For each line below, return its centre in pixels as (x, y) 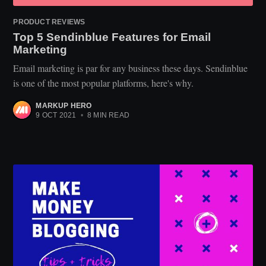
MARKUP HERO (64, 106)
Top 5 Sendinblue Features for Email (112, 37)
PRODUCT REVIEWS (49, 22)
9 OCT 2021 (56, 115)
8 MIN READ (107, 115)
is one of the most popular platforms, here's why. (104, 83)
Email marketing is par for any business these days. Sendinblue (131, 68)
